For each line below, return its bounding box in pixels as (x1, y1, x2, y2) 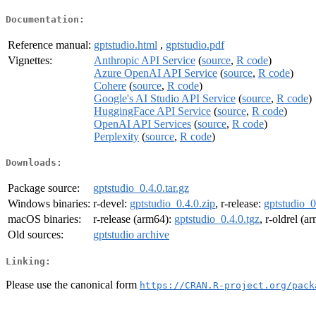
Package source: (8, 182, 80, 195)
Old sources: (8, 229, 63, 241)
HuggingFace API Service (94, 104, 211, 117)
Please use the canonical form (6, 278, 140, 291)
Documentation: (6, 13, 85, 25)
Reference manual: (8, 38, 91, 51)
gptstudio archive (93, 229, 169, 241)
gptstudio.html (94, 38, 157, 51)
